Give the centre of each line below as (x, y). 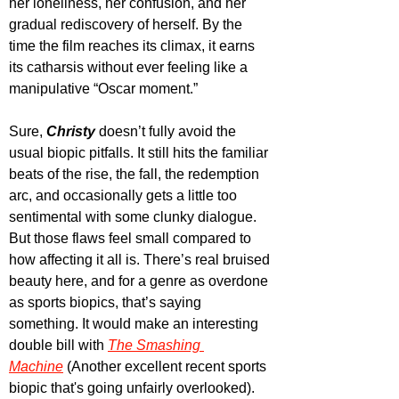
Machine (36, 367)
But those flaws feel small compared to (132, 239)
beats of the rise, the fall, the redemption (136, 175)
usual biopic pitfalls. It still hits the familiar (140, 153)
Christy (71, 132)
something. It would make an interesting (135, 324)
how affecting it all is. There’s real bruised (141, 260)
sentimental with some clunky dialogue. (134, 217)
